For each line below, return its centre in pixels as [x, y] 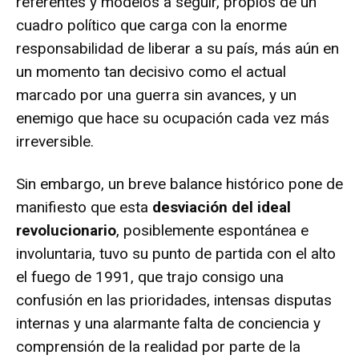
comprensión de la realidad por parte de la [158, 346]
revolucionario [66, 230]
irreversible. [55, 141]
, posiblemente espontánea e [212, 230]
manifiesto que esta [84, 207]
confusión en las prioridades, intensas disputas [174, 300]
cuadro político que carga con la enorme [151, 25]
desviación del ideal [222, 207]
